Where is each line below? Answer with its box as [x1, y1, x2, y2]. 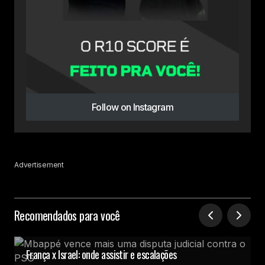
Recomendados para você [14, 206, 120, 225]
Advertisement [14, 160, 64, 170]
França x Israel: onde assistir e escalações [26, 247, 177, 263]
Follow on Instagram [92, 101, 173, 114]
